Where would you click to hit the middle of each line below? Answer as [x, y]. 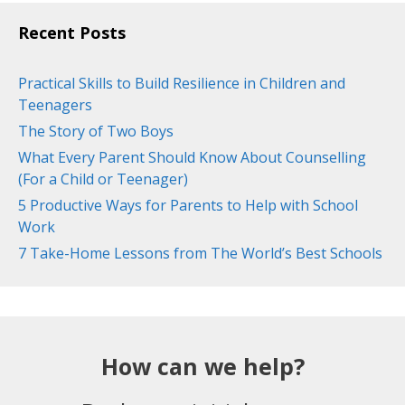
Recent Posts [72, 33]
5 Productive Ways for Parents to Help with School [188, 205]
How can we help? [202, 366]
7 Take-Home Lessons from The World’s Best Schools [200, 253]
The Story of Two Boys [96, 131]
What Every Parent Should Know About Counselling [192, 157]
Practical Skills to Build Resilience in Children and [182, 83]
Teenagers [55, 105]
